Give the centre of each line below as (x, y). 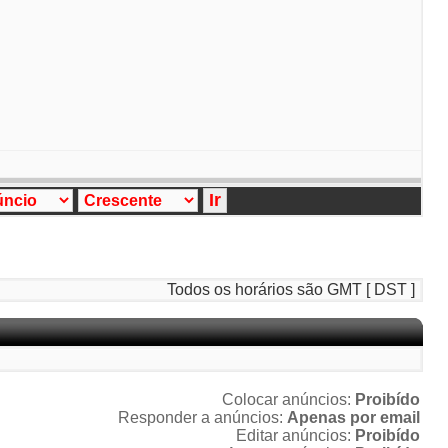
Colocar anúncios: (288, 399)
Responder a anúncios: (202, 417)
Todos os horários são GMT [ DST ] (291, 289)
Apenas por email (353, 417)
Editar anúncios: (295, 435)
